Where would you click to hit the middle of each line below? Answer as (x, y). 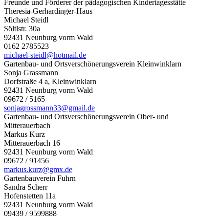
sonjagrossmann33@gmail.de (49, 108)
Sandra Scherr (26, 187)
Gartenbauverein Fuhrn (40, 178)
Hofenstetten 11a (30, 196)
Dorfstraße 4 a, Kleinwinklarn (50, 81)
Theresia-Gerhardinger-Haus (48, 11)
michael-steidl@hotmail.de (45, 55)
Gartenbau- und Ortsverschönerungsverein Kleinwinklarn (93, 64)
